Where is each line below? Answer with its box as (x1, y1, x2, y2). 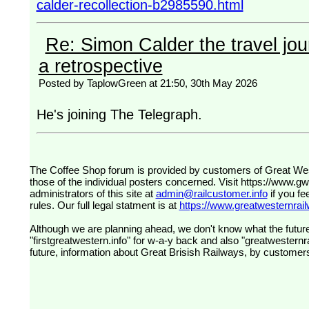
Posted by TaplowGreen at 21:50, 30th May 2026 (38, 77, 257, 90)
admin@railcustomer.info (155, 188, 268, 200)
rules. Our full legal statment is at (29, 199, 179, 212)
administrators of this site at (29, 188, 156, 200)
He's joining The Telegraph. (36, 107, 202, 123)
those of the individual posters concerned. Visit (29, 176, 241, 188)
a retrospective (38, 56, 163, 77)
